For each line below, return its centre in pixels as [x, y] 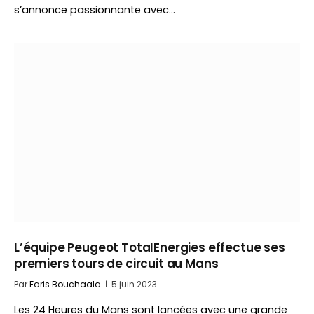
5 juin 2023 [134, 284]
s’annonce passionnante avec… [95, 10]
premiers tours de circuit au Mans [116, 264]
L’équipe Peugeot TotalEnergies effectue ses [150, 247]
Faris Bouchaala [65, 284]
